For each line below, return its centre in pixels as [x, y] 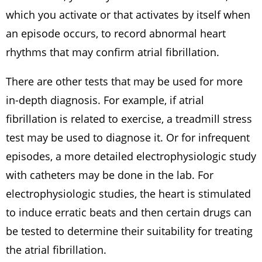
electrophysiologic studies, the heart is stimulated [128, 194]
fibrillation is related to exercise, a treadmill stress [129, 119]
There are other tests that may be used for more [124, 81]
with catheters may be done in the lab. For [110, 175]
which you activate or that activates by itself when [128, 15]
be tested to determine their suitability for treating [129, 231]
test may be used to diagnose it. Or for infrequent [128, 137]
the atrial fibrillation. [56, 250]
